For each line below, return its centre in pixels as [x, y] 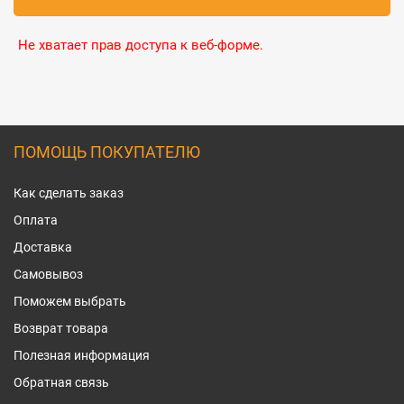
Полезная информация [82, 355]
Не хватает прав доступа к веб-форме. [141, 45]
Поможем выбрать [70, 301]
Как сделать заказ [69, 193]
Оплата [36, 220]
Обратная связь [61, 382]
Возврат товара [61, 328]
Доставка [43, 247]
